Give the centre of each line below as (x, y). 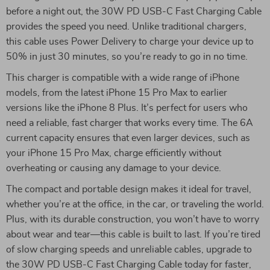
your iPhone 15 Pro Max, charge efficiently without (114, 153)
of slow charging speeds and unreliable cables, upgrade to (129, 250)
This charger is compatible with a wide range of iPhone (123, 78)
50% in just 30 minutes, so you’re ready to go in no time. (127, 57)
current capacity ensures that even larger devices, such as (128, 138)
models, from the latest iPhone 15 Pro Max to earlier (117, 93)
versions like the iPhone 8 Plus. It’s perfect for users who (127, 108)
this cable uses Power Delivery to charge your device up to (130, 42)
